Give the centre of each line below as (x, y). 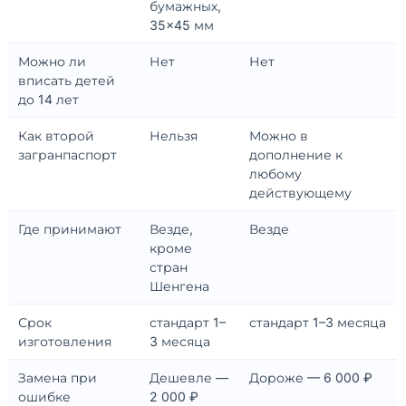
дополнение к (296, 155)
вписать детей (67, 81)
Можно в (279, 136)
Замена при (58, 378)
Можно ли (52, 62)
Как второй (56, 136)
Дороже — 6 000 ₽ (311, 378)
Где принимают (70, 229)
